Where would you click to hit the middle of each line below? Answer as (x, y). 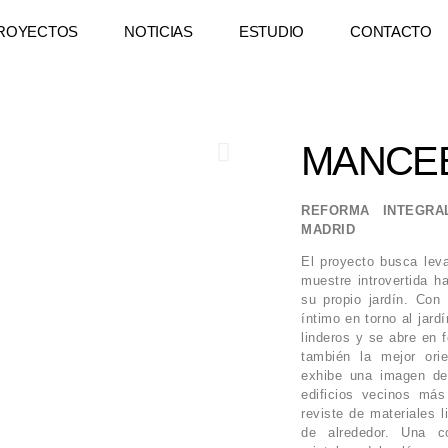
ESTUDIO (271, 31)
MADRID (328, 229)
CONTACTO (391, 31)
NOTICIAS (158, 31)
